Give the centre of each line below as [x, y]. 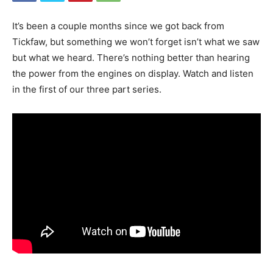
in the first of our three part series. [87, 89]
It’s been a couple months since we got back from [118, 26]
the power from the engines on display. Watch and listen [133, 73]
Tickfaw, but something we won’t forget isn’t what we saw [136, 41]
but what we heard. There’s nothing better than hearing [131, 57]
